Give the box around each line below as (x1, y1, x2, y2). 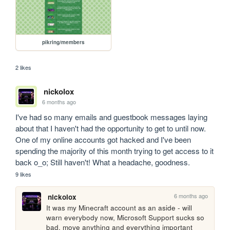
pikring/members (42, 38, 85, 46)
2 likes (15, 63, 32, 71)
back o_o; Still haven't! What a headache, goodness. (15, 156, 190, 167)
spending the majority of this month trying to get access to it (15, 145, 214, 156)
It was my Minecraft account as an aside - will (46, 202, 193, 213)
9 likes (15, 169, 32, 178)
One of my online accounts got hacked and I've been (15, 133, 191, 145)
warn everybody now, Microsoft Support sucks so (46, 212, 205, 222)
